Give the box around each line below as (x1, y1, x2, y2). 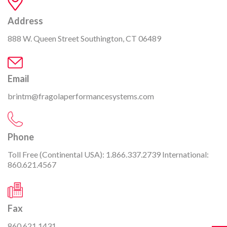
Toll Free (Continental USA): (8, 149, 106, 160)
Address (8, 15, 43, 26)
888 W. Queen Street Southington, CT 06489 (8, 33, 161, 43)
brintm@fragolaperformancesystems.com (8, 91, 154, 101)
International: (161, 149, 209, 160)
